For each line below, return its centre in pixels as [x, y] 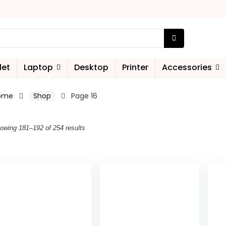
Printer [135, 67]
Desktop [91, 67]
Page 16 [84, 96]
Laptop [38, 67]
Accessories [187, 67]
